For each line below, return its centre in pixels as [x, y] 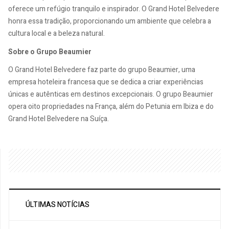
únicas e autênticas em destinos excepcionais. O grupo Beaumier [111, 95]
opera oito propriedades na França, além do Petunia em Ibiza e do [111, 107]
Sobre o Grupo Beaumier [50, 52]
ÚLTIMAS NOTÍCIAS [58, 205]
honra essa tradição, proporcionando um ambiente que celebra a [110, 21]
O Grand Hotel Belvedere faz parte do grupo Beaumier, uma [102, 70]
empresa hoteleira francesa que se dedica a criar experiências [106, 82]
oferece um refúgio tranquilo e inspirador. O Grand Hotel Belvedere [114, 9]
